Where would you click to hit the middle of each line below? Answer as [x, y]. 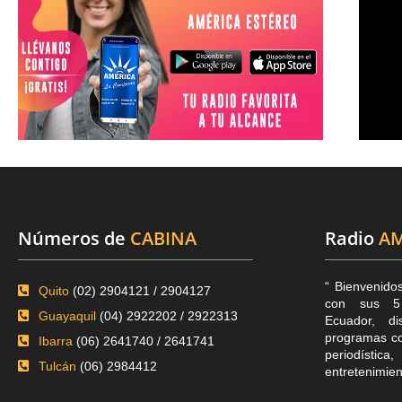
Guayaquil [69, 316]
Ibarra [57, 341]
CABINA [163, 238]
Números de [72, 238]
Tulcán [59, 366]
